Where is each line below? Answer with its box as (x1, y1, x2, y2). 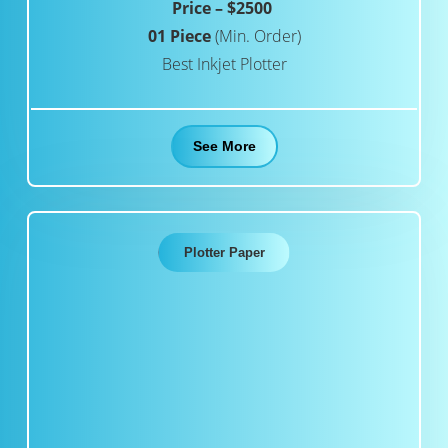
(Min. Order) (214, 25, 301, 48)
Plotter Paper (183, 245, 265, 261)
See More (192, 138, 256, 155)
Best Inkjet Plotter (161, 53, 287, 76)
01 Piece (147, 25, 215, 48)
